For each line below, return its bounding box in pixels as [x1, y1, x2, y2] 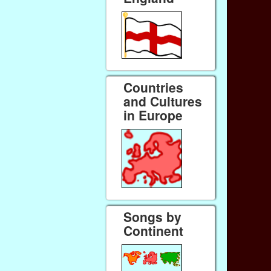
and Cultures [123, 91, 203, 110]
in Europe [123, 105, 183, 124]
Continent [123, 221, 184, 240]
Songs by [123, 207, 182, 226]
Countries [123, 77, 184, 96]
